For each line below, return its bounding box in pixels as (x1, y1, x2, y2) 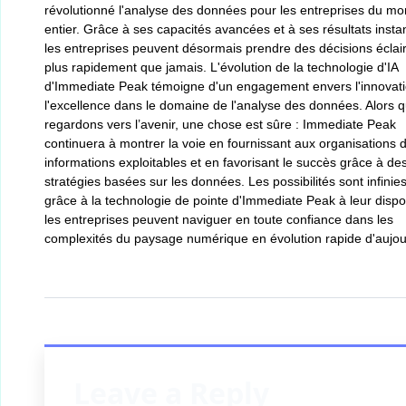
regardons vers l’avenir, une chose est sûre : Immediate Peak (44, 117, 396, 131)
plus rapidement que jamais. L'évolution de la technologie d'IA (44, 60, 398, 74)
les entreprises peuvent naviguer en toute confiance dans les (44, 212, 393, 227)
